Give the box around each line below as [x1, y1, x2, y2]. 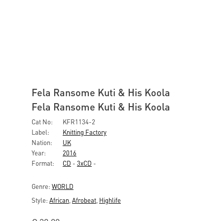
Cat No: [32, 117, 53, 126]
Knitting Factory [63, 128, 107, 136]
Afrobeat [72, 196, 96, 204]
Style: [32, 196, 49, 204]
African [49, 196, 69, 204]
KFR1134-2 [61, 117, 95, 126]
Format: [32, 159, 54, 167]
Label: [32, 128, 49, 136]
